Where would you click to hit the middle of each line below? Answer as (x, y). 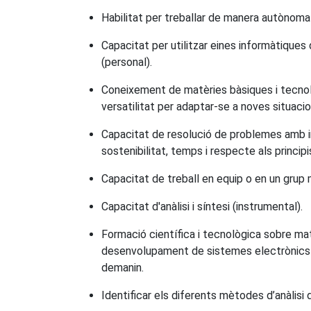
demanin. (123, 267)
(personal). (127, 62)
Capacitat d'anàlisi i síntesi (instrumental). (202, 206)
